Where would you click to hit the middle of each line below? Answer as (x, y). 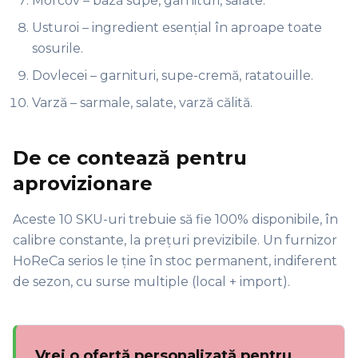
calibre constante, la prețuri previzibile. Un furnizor (175, 240)
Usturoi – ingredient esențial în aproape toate (177, 27)
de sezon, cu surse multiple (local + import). (151, 281)
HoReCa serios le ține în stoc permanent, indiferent (175, 261)
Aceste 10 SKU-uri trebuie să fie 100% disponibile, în (175, 219)
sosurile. (58, 48)
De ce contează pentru (130, 157)
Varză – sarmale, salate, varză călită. (142, 102)
